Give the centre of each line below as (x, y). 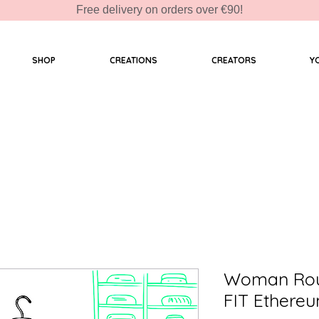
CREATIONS (133, 60)
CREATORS (234, 60)
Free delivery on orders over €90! (159, 10)
